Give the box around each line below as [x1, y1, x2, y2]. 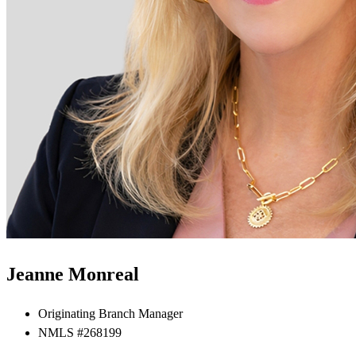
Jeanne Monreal [6, 263, 139, 284]
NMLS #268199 [38, 325, 122, 339]
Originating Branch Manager [38, 306, 183, 320]
